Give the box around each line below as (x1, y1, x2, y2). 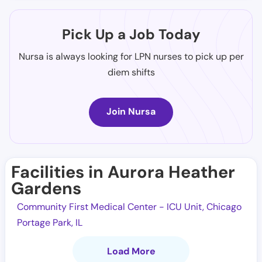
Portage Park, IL (17, 216, 82, 229)
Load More (106, 245, 156, 257)
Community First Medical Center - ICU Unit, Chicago (17, 201, 242, 213)
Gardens (11, 177, 81, 199)
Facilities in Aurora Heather (11, 161, 235, 183)
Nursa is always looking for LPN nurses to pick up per (18, 50, 244, 63)
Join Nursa (106, 105, 156, 118)
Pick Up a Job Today (61, 25, 201, 43)
